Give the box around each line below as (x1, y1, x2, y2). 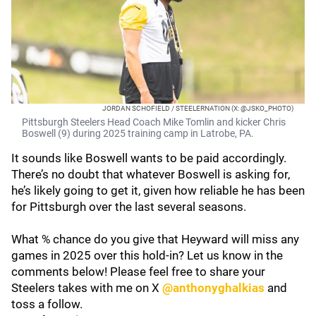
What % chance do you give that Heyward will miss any (11, 232, 299, 246)
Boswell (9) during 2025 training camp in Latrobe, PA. (22, 128, 254, 139)
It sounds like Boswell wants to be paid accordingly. (11, 151, 286, 165)
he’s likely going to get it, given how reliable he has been (11, 183, 305, 197)
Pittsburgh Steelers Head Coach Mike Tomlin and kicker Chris (22, 116, 286, 128)
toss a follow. (11, 297, 83, 311)
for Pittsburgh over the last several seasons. (11, 200, 246, 214)
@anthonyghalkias (162, 281, 265, 295)
